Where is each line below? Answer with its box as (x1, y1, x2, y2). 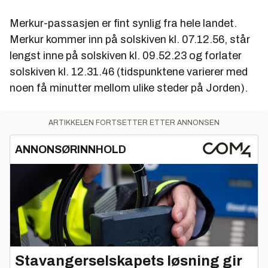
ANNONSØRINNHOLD (15, 144, 126, 156)
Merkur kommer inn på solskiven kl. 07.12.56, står (10, 33, 250, 45)
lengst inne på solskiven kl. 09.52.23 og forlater (10, 50, 242, 62)
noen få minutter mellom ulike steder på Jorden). (10, 82, 248, 94)
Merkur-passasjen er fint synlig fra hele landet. (10, 17, 237, 29)
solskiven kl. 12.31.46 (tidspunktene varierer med (10, 66, 248, 78)
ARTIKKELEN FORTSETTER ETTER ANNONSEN (48, 118, 220, 127)
